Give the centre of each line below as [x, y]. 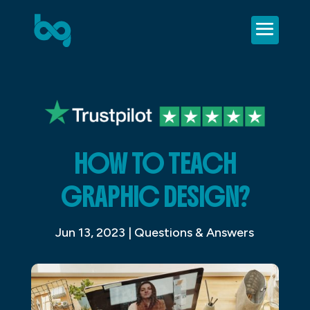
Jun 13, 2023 [91, 232]
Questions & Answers [194, 232]
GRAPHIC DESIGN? [155, 196]
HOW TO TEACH [155, 163]
